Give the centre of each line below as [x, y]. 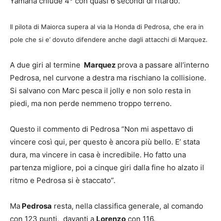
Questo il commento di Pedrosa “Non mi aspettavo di [102, 129]
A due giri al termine [46, 65]
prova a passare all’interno [163, 65]
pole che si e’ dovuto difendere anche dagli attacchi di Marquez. [109, 40]
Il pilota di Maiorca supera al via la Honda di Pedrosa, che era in [107, 27]
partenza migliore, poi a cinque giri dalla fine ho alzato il [107, 168]
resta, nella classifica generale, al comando [128, 206]
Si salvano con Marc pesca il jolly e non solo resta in [100, 91]
